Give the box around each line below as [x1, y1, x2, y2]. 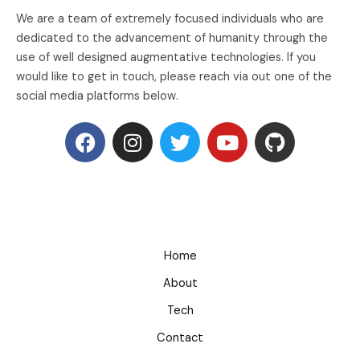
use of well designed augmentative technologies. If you [16, 50, 316, 65]
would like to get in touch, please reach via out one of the [16, 69, 332, 84]
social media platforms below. [16, 88, 178, 104]
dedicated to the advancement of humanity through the [16, 31, 328, 46]
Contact [157, 330, 203, 346]
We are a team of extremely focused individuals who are [16, 11, 324, 27]
